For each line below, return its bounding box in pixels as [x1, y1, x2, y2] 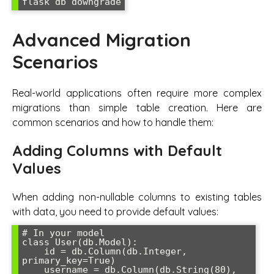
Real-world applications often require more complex [12, 86, 262, 99]
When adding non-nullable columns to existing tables [12, 191, 262, 203]
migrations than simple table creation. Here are [12, 101, 262, 114]
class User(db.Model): [22, 237, 138, 248]
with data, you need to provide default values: [12, 206, 218, 218]
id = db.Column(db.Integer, [22, 246, 44, 257]
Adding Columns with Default [12, 141, 222, 160]
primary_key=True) [22, 255, 116, 266]
